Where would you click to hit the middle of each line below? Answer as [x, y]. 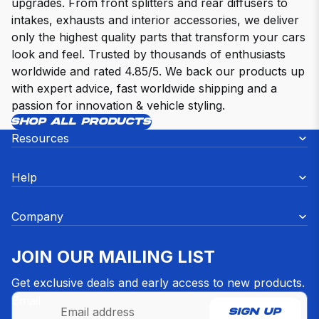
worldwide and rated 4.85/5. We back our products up [158, 72]
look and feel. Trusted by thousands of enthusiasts [148, 54]
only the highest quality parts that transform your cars [158, 37]
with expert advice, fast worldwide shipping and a [144, 89]
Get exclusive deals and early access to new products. [158, 283]
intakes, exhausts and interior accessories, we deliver [155, 20]
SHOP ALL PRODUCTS [82, 122]
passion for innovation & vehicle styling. [118, 106]
